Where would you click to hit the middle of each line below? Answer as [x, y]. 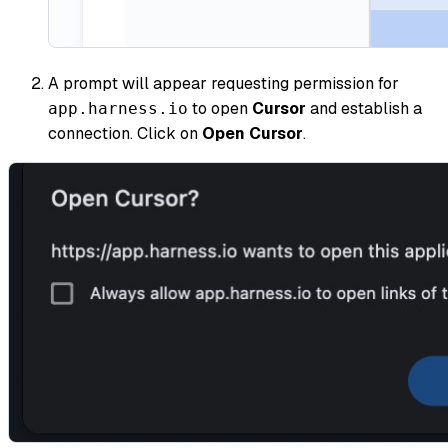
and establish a [364, 108]
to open [220, 108]
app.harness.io [118, 108]
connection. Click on [125, 133]
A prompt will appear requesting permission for [223, 83]
